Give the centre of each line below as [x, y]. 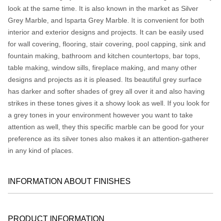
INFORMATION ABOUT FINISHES [69, 181]
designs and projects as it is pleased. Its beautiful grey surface [105, 79]
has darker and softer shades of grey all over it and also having [106, 91]
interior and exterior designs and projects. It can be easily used [106, 32]
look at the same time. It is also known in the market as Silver [103, 8]
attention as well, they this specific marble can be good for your [106, 127]
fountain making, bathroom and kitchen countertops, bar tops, [104, 55]
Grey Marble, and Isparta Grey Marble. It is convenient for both [106, 20]
